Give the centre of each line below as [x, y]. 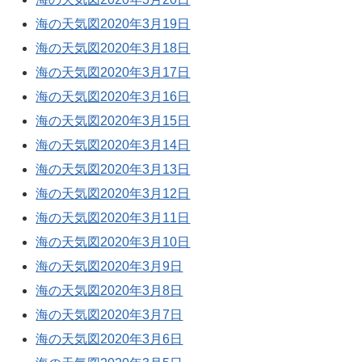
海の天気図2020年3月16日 [113, 97]
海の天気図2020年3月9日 [109, 267]
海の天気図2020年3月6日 [109, 339]
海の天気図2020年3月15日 [113, 121]
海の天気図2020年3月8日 [109, 291]
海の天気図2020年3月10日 [113, 242]
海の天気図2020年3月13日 [113, 170]
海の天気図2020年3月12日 [113, 194]
